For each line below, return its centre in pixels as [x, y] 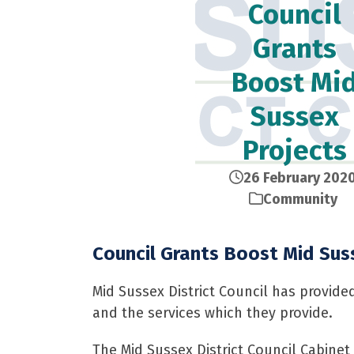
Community [300, 199]
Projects [295, 150]
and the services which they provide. [213, 313]
